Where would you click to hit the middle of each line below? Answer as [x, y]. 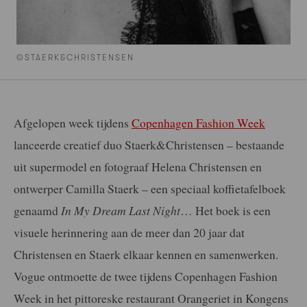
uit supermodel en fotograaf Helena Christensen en [138, 166]
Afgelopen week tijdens [73, 122]
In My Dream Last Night [121, 210]
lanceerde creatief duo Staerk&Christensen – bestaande [149, 144]
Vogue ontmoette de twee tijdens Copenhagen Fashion [146, 276]
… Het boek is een [225, 210]
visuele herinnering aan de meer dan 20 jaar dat [129, 232]
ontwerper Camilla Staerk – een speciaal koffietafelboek [150, 188]
